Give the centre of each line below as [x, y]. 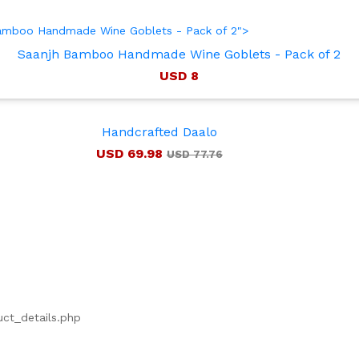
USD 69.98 [131, 153]
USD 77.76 [194, 154]
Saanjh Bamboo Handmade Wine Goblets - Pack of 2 [179, 54]
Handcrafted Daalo [159, 131]
